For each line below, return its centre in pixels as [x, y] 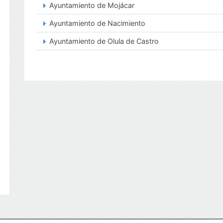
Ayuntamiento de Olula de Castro [104, 41]
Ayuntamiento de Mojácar [92, 5]
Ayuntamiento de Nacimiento [97, 23]
